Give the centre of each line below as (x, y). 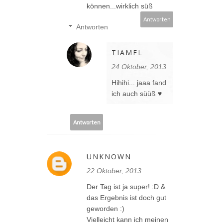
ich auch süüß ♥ (137, 94)
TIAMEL (127, 53)
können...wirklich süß (120, 6)
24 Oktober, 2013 (139, 67)
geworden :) (106, 209)
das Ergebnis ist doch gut (126, 198)
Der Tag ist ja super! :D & (126, 187)
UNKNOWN (109, 157)
